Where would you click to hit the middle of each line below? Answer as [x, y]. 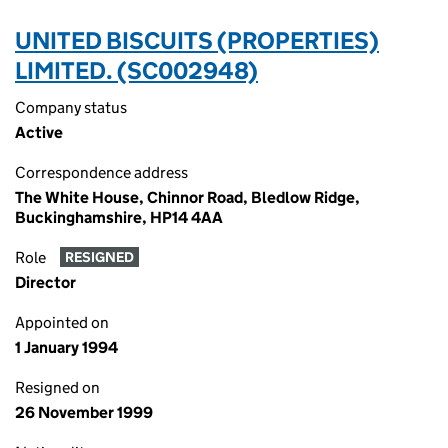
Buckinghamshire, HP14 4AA [119, 217]
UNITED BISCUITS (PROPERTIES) [197, 40]
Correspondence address [101, 172]
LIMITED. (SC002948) [136, 70]
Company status [71, 107]
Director [45, 282]
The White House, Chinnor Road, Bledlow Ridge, [187, 197]
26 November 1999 [84, 412]
